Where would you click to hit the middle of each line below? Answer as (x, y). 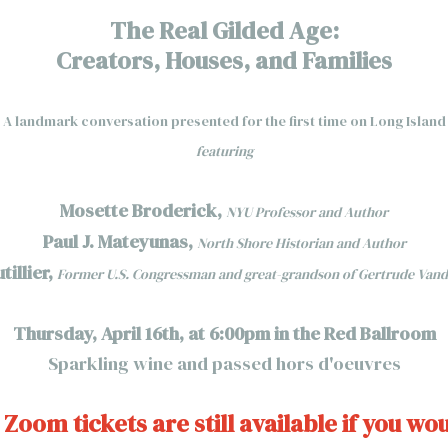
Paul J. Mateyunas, (119, 241)
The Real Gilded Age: (224, 30)
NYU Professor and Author (307, 212)
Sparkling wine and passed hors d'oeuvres (224, 363)
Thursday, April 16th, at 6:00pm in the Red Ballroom (224, 333)
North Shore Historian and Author (301, 243)
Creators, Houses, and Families (224, 60)
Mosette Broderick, (143, 210)
